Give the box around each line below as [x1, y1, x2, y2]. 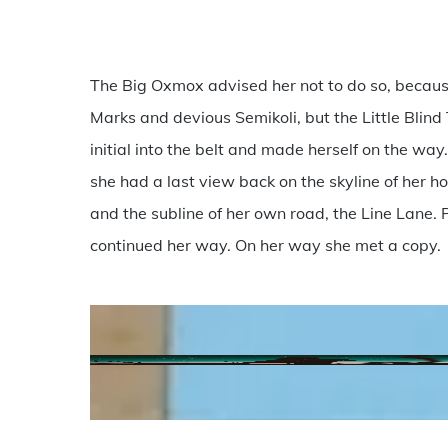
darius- [89, 392, 144, 413]
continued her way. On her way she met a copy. [90, 235, 442, 256]
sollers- [89, 424, 145, 445]
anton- [89, 360, 140, 381]
